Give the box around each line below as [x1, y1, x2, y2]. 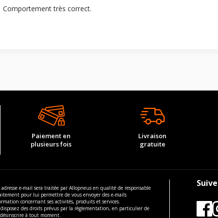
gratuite [139, 139, 165, 148]
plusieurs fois [31, 139, 72, 148]
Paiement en [32, 131, 71, 140]
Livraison [138, 131, 167, 140]
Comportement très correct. [2, 3, 91, 13]
